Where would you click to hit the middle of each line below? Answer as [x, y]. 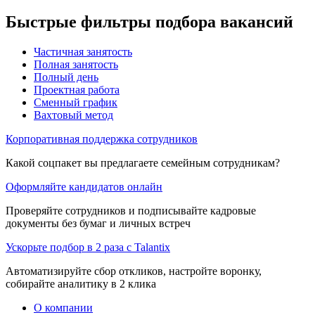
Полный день [66, 77]
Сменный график [76, 102]
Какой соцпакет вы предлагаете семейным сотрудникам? [143, 162]
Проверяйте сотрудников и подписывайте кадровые [131, 210]
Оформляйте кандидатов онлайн [84, 186]
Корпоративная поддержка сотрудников [102, 139]
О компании [63, 307]
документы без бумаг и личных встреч [98, 223]
